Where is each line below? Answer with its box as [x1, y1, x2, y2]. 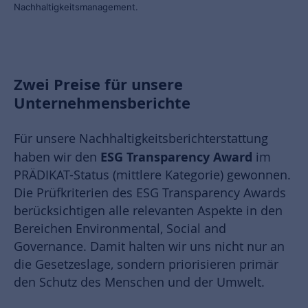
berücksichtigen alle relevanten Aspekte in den [14, 203, 283, 219]
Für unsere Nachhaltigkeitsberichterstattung [14, 131, 268, 146]
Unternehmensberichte [14, 93, 190, 113]
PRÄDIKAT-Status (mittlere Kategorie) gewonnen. [14, 167, 291, 183]
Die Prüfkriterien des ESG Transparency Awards [14, 185, 286, 201]
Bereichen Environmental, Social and [14, 221, 226, 236]
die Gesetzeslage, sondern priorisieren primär [14, 256, 278, 272]
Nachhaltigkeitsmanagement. [14, 1, 138, 12]
